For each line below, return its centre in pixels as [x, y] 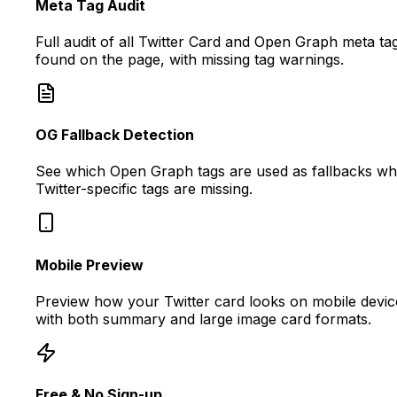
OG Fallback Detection [115, 135]
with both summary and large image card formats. [203, 319]
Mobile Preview [90, 265]
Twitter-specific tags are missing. [144, 189]
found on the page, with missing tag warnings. [190, 59]
